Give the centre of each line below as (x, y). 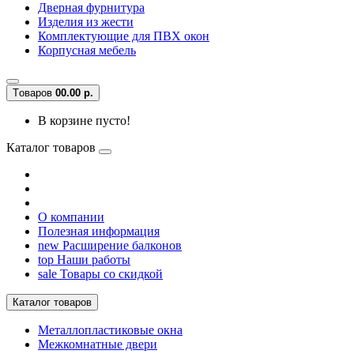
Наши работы (92, 259)
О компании (71, 217)
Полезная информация (99, 231)
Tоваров (34, 92)
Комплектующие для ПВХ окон (124, 36)
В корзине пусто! (84, 120)
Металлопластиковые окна (110, 330)
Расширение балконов (121, 245)
